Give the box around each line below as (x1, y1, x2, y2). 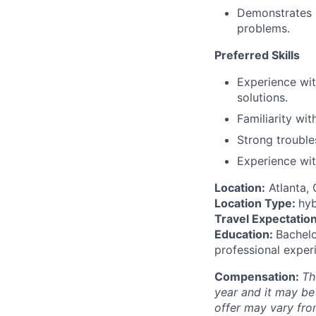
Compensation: (214, 269, 302, 284)
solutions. (237, 90, 288, 104)
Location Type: (214, 196, 296, 210)
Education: (214, 227, 273, 241)
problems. (237, 21, 290, 35)
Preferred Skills (214, 48, 300, 62)
